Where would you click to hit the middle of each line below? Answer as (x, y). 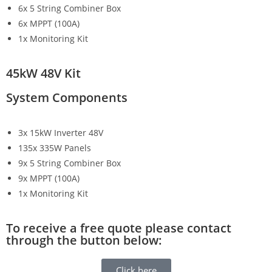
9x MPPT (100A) (49, 178)
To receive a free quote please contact (119, 228)
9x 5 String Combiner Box (70, 163)
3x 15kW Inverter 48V (61, 132)
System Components (67, 97)
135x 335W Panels (55, 148)
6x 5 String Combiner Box (70, 8)
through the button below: (84, 240)
